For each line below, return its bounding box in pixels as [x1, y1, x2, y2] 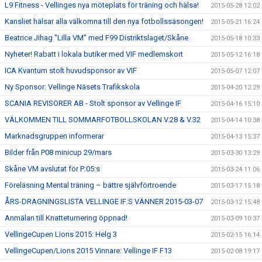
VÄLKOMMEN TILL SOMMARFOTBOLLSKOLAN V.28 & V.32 [5, 115, 201, 124]
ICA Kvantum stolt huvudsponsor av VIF [5, 66, 137, 75]
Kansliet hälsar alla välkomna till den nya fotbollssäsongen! [5, 17, 204, 26]
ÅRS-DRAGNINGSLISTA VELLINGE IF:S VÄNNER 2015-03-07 [5, 197, 203, 206]
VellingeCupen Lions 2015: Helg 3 [5, 230, 117, 239]
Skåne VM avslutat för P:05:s [5, 164, 100, 173]
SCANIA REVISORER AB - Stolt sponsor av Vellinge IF [5, 99, 181, 108]
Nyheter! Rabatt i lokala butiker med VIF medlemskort [5, 50, 183, 58]
